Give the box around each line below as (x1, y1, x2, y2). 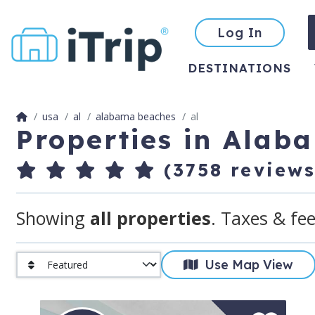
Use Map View (198, 257, 294, 274)
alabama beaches (95, 110, 176, 124)
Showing (15, 205, 90, 230)
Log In (217, 24, 263, 41)
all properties (89, 205, 211, 230)
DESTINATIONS (187, 60, 291, 75)
